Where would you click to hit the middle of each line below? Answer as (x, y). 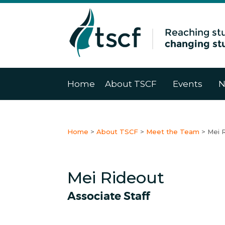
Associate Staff (109, 196)
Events (188, 84)
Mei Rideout (116, 177)
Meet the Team (173, 132)
